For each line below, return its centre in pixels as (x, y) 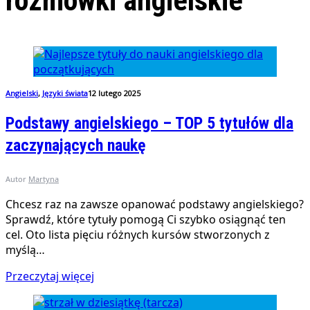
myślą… (25, 250)
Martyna (44, 179)
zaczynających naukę (75, 146)
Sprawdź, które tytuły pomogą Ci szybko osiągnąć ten (146, 220)
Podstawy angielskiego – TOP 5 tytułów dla (149, 124)
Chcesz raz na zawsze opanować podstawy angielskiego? (155, 204)
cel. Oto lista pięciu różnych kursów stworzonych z (138, 235)
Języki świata (65, 93)
